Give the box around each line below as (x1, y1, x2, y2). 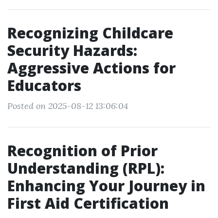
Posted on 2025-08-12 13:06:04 (7, 100, 128, 111)
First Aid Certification (7, 193, 169, 213)
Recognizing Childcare (7, 23, 173, 43)
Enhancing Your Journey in (7, 176, 205, 196)
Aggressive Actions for (7, 58, 176, 78)
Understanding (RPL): (7, 158, 164, 178)
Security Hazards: (7, 40, 137, 60)
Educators (7, 75, 81, 95)
